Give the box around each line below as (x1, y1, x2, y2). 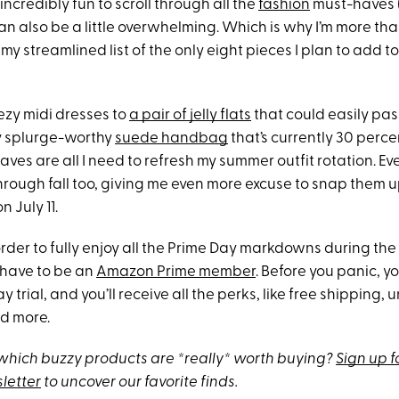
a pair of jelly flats (129, 108, 251, 123)
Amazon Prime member (96, 265, 256, 280)
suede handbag (115, 131, 228, 146)
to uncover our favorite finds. (41, 375, 238, 390)
